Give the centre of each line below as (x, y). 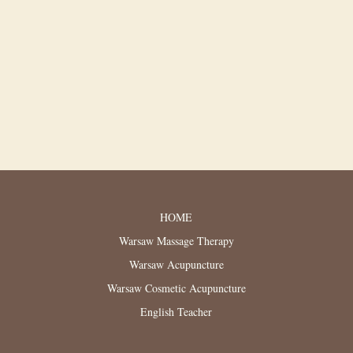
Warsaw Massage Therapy (176, 241)
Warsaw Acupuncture (176, 264)
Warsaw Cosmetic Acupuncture (176, 288)
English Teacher (176, 312)
